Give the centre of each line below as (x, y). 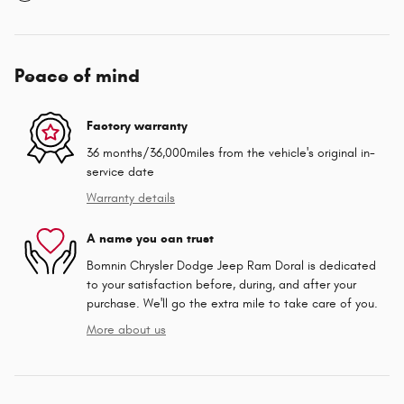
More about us (126, 329)
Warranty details (131, 197)
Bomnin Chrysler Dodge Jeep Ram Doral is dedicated (231, 265)
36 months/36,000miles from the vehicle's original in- (231, 152)
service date (120, 171)
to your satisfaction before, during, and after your (221, 284)
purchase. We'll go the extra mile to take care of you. (232, 303)
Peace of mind (77, 75)
